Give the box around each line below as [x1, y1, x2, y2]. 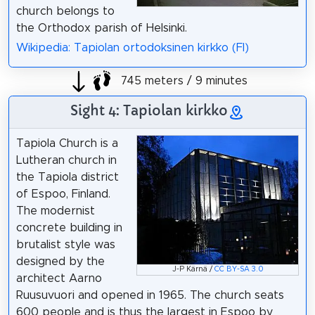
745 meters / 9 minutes [117, 75, 247, 86]
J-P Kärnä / [172, 265, 214, 273]
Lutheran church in [15, 155, 117, 167]
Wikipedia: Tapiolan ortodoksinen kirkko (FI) [15, 42, 249, 54]
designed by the [15, 256, 105, 268]
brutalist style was [15, 239, 115, 251]
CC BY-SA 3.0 [214, 265, 264, 273]
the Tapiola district [15, 172, 119, 184]
